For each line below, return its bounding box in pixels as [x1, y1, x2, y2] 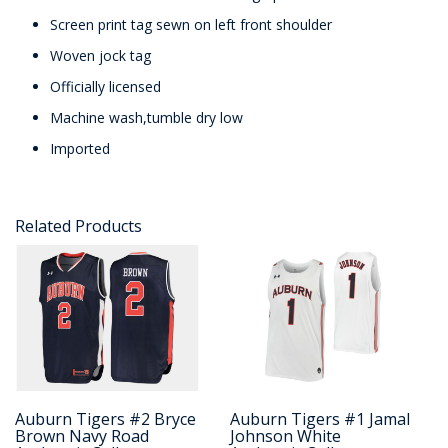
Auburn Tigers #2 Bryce [15, 407, 196, 430]
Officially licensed [50, 77, 161, 97]
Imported [50, 139, 110, 159]
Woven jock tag [50, 46, 151, 66]
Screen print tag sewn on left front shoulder [50, 15, 332, 35]
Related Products [15, 215, 142, 238]
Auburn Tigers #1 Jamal [230, 407, 411, 430]
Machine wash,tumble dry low [50, 108, 243, 128]
